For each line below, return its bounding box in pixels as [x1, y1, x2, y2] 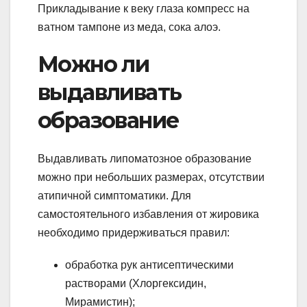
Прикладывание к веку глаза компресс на [38, 2, 249, 14]
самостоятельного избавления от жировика [38, 208, 259, 221]
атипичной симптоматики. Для [38, 190, 191, 202]
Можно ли [38, 50, 149, 77]
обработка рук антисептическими [65, 259, 234, 271]
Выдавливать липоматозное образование [38, 153, 251, 165]
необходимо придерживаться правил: [38, 227, 230, 239]
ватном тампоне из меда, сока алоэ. [38, 21, 221, 33]
